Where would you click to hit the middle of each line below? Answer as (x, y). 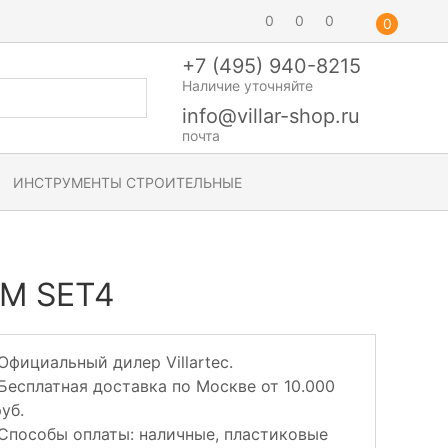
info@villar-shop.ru (271, 116)
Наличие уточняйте (247, 85)
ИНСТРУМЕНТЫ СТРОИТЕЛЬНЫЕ (127, 182)
